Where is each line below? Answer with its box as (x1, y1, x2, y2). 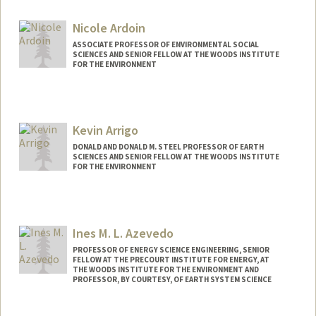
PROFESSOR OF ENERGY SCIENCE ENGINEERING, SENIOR (72, 245, 269, 255)
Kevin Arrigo (72, 122, 138, 139)
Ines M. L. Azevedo (72, 225, 174, 242)
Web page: (31, 15, 79, 28)
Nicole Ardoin (72, 19, 145, 36)
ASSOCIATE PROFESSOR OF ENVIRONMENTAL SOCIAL (72, 39, 259, 49)
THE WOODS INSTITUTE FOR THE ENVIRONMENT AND (72, 265, 259, 275)
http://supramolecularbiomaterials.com (132, 16, 279, 28)
